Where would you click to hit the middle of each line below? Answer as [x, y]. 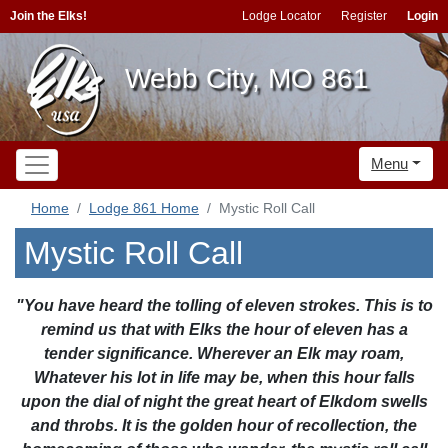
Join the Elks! [48, 16]
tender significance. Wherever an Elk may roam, [224, 353]
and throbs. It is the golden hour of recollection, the [224, 425]
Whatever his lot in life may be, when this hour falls [224, 377]
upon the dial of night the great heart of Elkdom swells [224, 401]
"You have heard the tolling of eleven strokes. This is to [224, 305]
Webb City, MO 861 [247, 78]
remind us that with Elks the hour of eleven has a [224, 329]
